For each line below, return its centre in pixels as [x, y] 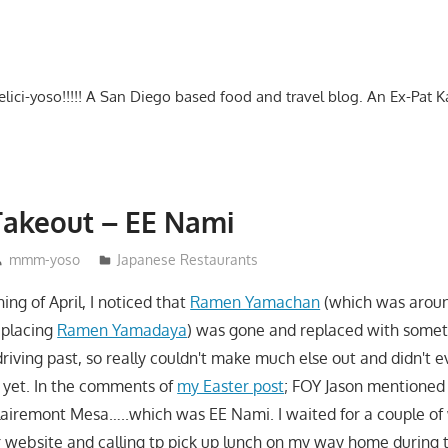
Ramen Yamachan [255, 301]
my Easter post [231, 385]
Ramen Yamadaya [122, 329]
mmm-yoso [44, 259]
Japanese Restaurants [187, 259]
